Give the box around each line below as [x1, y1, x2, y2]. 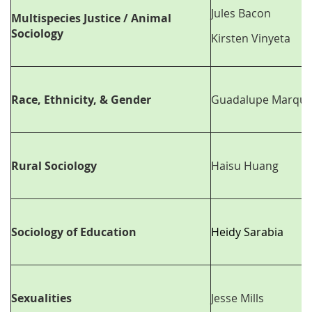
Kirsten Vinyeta [211, 31, 290, 47]
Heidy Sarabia [211, 224, 283, 240]
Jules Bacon [211, 6, 271, 22]
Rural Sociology [11, 158, 97, 174]
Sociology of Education [11, 224, 136, 240]
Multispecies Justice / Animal [11, 10, 171, 26]
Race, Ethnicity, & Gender [11, 92, 151, 108]
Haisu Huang [211, 158, 279, 174]
